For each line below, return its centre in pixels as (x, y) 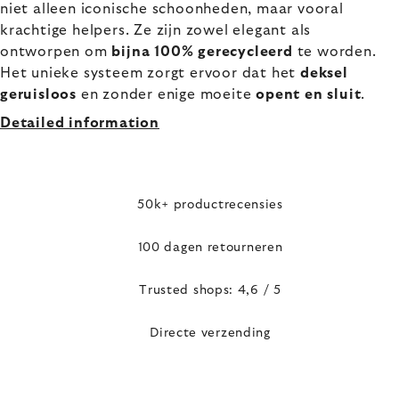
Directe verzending (210, 334)
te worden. (334, 52)
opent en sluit (309, 94)
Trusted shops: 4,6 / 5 (210, 290)
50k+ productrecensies (210, 204)
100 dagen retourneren (210, 247)
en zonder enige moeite (167, 94)
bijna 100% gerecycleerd (202, 52)
